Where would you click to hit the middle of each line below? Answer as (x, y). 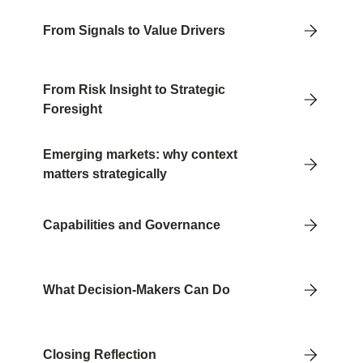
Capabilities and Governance (132, 225)
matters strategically (105, 174)
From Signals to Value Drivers (136, 31)
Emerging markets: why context (140, 155)
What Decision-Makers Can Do (140, 290)
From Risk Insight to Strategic (134, 90)
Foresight (73, 109)
